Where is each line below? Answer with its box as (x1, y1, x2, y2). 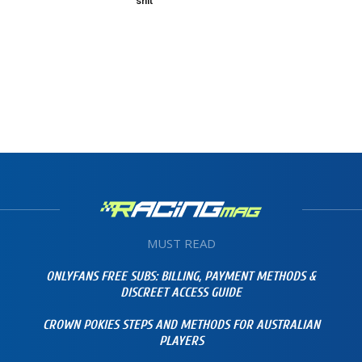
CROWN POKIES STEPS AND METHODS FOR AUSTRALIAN (42, 318, 320, 333)
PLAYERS (158, 334, 204, 349)
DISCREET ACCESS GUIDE (120, 285, 242, 301)
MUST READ (146, 235, 216, 252)
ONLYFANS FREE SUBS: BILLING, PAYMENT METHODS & (46, 269, 316, 284)
